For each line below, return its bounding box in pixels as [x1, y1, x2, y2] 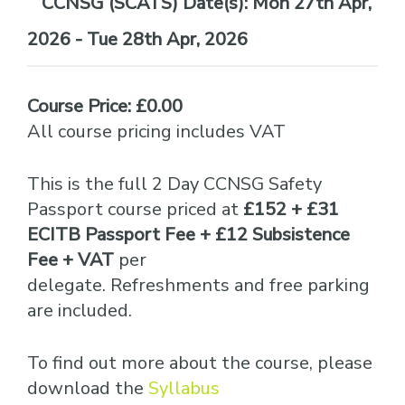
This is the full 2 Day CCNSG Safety [27, 172, 322, 196]
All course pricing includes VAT [27, 119, 286, 144]
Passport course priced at [27, 197, 243, 221]
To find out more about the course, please [27, 351, 372, 375]
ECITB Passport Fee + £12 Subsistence [27, 222, 350, 247]
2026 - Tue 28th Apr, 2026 [27, 27, 248, 52]
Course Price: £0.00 [27, 94, 183, 118]
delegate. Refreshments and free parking [27, 273, 370, 297]
